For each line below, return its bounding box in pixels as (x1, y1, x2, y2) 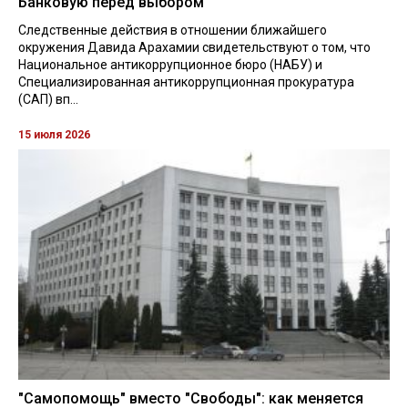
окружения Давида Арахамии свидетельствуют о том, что (18, 39, 371, 55)
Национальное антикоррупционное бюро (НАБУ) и (18, 56, 322, 72)
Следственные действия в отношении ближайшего (18, 22, 327, 37)
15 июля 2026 (18, 127, 90, 141)
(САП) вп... (18, 91, 78, 107)
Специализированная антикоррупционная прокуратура (18, 74, 354, 89)
